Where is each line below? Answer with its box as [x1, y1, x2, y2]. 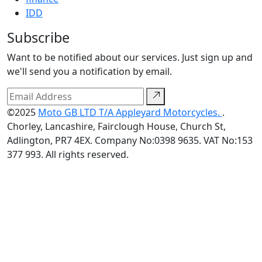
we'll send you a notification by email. [7, 65, 172, 78]
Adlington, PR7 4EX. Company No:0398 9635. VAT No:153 [7, 134, 253, 147]
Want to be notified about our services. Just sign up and [7, 51, 253, 64]
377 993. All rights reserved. [7, 148, 129, 161]
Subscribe [7, 28, 70, 47]
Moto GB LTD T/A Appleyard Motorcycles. [38, 106, 222, 119]
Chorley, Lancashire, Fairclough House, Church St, [7, 120, 226, 133]
